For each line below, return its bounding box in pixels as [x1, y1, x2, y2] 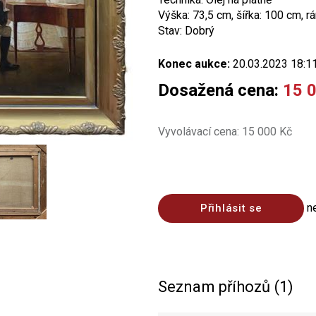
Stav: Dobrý [158, 24, 214, 37]
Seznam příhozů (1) [158, 278, 293, 296]
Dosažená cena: [158, 80, 283, 100]
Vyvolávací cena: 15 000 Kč [158, 125, 292, 138]
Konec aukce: [158, 57, 230, 71]
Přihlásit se [200, 202, 262, 214]
